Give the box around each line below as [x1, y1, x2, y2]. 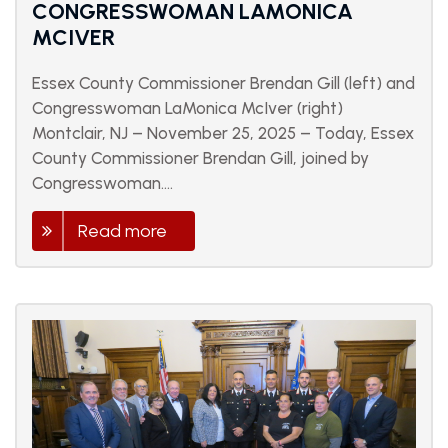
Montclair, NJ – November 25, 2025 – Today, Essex [32, 123, 414, 144]
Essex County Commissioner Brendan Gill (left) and [32, 73, 415, 94]
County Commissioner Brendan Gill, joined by [32, 148, 369, 169]
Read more [78, 220, 167, 243]
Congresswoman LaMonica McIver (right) [32, 98, 343, 119]
